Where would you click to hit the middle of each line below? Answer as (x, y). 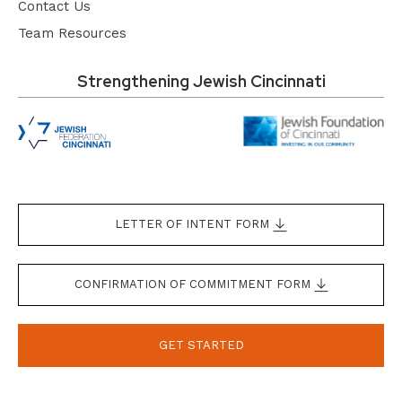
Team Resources (72, 34)
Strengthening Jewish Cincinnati (201, 82)
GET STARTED (201, 345)
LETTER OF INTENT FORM (194, 224)
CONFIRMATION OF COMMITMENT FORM (194, 284)
